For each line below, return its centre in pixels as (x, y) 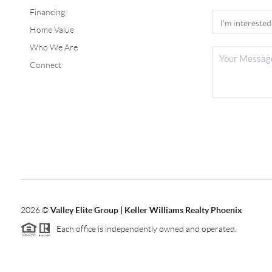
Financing (47, 12)
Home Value (52, 29)
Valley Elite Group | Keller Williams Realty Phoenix (146, 210)
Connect (45, 65)
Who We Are (53, 47)
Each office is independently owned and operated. (144, 229)
